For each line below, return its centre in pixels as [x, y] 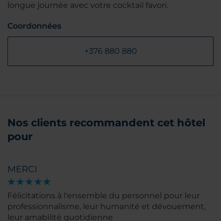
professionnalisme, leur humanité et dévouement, [107, 206]
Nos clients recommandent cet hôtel [106, 122]
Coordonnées [34, 26]
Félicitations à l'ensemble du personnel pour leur [104, 195]
